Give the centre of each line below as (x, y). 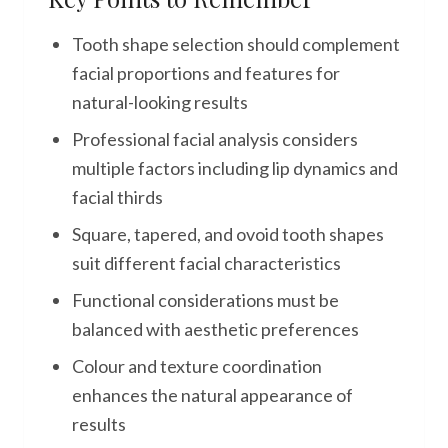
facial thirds (117, 197)
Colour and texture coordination (197, 366)
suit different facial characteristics (206, 263)
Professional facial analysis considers (215, 139)
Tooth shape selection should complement (236, 44)
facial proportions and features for (206, 73)
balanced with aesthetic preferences (215, 329)
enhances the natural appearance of (212, 395)
